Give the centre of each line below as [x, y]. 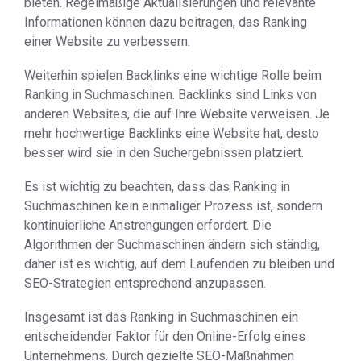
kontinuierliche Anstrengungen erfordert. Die [148, 225]
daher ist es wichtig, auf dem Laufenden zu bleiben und [179, 264]
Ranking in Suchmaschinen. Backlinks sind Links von [170, 95]
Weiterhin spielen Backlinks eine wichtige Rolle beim [173, 75]
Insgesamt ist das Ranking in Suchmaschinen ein [161, 317]
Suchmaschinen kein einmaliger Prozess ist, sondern [173, 206]
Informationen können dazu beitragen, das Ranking [166, 22]
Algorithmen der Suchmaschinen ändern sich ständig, [172, 245]
